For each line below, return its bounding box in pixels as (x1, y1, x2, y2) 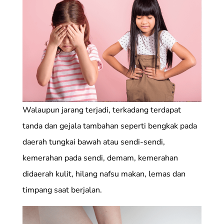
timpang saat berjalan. (22, 184, 102, 196)
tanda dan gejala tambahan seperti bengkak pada (22, 120, 197, 132)
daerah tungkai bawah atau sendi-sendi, (22, 136, 165, 148)
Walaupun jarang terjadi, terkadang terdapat (22, 104, 181, 116)
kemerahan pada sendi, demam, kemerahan (22, 152, 178, 164)
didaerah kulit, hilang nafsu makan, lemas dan (22, 168, 185, 180)
